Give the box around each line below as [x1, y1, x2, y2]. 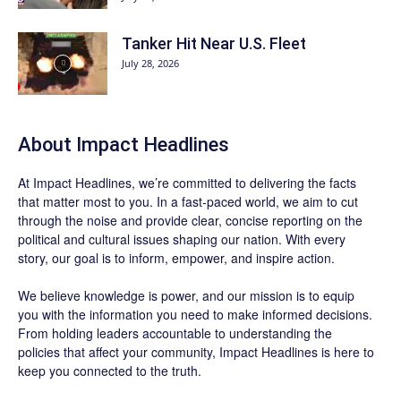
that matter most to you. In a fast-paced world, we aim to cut [18, 192, 358, 210]
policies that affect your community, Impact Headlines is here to [18, 343, 374, 361]
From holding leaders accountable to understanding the [18, 324, 332, 342]
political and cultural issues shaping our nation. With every [18, 230, 346, 248]
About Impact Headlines [18, 133, 229, 156]
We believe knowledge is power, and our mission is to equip [18, 286, 354, 304]
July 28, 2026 [122, 56, 179, 70]
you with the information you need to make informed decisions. [18, 305, 372, 323]
